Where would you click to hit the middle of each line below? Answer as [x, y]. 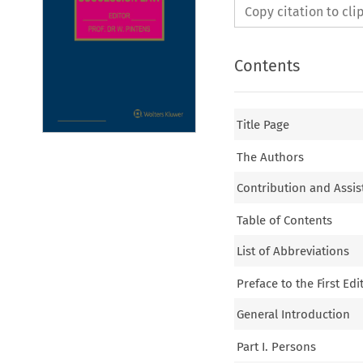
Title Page [263, 125]
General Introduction [294, 315]
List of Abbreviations [293, 252]
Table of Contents [285, 220]
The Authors [271, 157]
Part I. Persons [277, 346]
